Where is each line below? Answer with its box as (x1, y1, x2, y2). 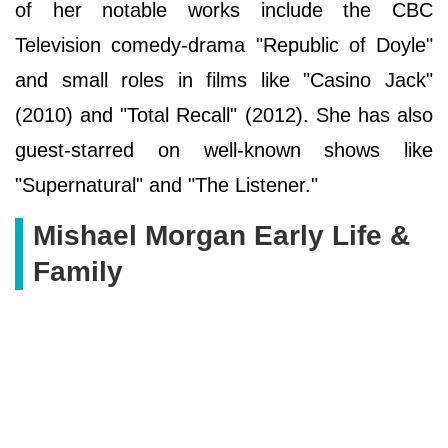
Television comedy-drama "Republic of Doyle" (15, 33, 433, 56)
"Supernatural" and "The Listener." (15, 173, 318, 196)
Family (33, 255, 123, 287)
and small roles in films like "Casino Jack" (15, 68, 433, 91)
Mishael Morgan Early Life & (33, 219, 410, 251)
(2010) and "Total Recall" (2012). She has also (15, 103, 433, 126)
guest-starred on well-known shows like (15, 138, 433, 161)
